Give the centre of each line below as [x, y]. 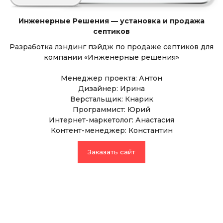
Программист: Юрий [111, 110]
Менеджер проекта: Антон [111, 78]
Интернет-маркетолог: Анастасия [111, 120]
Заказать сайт [111, 152]
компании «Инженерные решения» [111, 57]
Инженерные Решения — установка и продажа [111, 21]
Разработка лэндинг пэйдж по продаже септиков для [111, 47]
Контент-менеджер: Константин [111, 130]
